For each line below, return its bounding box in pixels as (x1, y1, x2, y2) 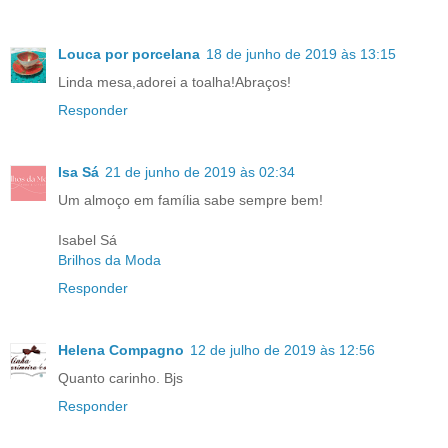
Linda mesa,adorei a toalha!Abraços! (58, 74, 291, 91)
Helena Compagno (58, 342, 184, 359)
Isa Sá (58, 164, 99, 181)
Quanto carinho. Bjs (58, 370, 183, 387)
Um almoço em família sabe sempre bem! (58, 192, 323, 209)
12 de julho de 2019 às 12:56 (190, 342, 375, 359)
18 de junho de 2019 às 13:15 (206, 46, 396, 63)
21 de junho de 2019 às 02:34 (105, 164, 295, 181)
